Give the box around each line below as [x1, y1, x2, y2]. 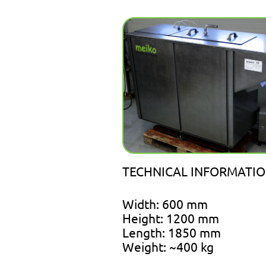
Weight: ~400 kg [122, 239, 214, 255]
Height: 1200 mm [122, 210, 220, 226]
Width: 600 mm [122, 196, 208, 212]
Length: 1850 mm [122, 224, 221, 240]
